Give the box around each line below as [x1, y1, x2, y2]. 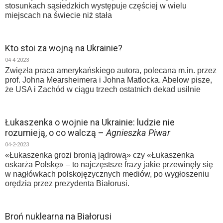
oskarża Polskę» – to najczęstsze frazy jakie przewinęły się [5, 160, 213, 169]
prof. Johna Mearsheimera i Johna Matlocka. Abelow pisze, [5, 76, 212, 84]
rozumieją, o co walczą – [5, 127, 106, 138]
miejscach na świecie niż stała [5, 11, 112, 19]
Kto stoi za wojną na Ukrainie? [5, 43, 122, 53]
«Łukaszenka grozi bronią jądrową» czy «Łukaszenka [5, 151, 194, 159]
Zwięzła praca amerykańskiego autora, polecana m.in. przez [5, 66, 217, 75]
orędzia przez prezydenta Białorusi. [5, 179, 129, 188]
